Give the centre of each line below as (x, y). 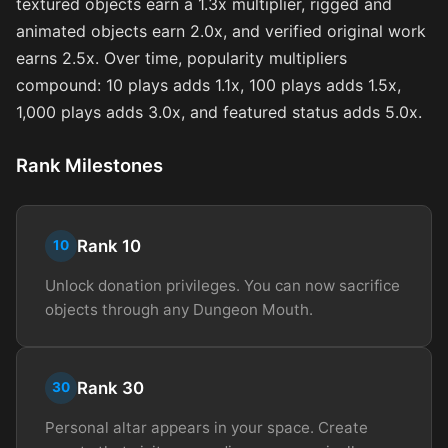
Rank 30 (110, 387)
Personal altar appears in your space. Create (206, 427)
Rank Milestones (89, 164)
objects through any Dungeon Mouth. (179, 309)
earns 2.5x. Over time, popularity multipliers (181, 57)
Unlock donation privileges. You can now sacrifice (222, 285)
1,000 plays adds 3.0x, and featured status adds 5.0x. (219, 111)
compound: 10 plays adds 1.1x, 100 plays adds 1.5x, (208, 84)
